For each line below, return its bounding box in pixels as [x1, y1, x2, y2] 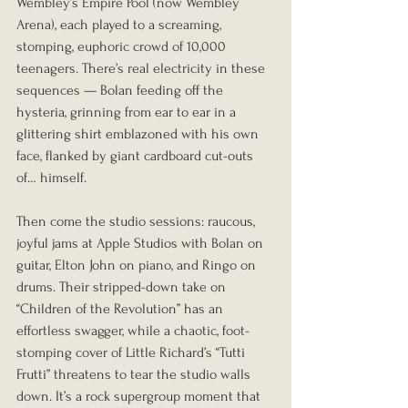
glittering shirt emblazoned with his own [16, 125, 262, 142]
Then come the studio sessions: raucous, [16, 212, 259, 229]
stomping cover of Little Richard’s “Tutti [16, 343, 249, 361]
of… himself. [16, 168, 87, 186]
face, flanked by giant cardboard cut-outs [16, 147, 257, 164]
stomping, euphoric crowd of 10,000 [16, 37, 229, 55]
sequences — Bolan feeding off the [16, 81, 227, 98]
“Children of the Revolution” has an [16, 300, 227, 317]
